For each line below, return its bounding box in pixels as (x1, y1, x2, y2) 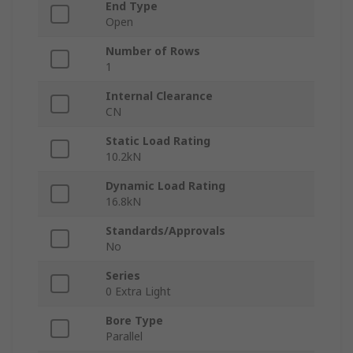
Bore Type (106, 313, 163, 329)
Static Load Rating (106, 133, 210, 149)
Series (106, 268, 140, 284)
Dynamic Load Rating (106, 178, 225, 194)
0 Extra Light (106, 284, 171, 299)
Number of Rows (106, 43, 200, 59)
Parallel (106, 329, 143, 344)
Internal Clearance (106, 88, 213, 104)
